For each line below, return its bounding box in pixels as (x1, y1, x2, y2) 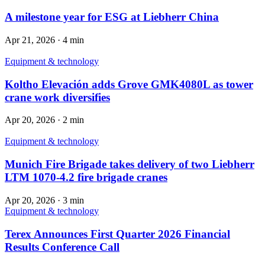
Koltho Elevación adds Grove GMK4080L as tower (5, 77, 253, 91)
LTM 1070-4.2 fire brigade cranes (5, 171, 167, 184)
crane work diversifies (5, 91, 110, 104)
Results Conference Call (5, 240, 119, 253)
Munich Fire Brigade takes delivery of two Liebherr (5, 158, 254, 171)
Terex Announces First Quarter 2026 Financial (5, 227, 230, 240)
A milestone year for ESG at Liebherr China (5, 11, 219, 24)
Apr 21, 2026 (5, 35, 55, 45)
